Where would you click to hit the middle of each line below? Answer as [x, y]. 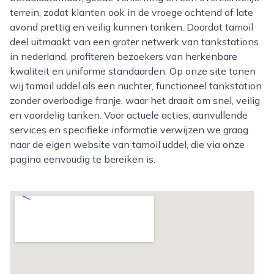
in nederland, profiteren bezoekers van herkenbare [124, 56]
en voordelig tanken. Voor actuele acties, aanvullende [129, 115]
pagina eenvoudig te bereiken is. [83, 159]
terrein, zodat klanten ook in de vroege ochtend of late [131, 12]
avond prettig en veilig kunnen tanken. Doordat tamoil [131, 27]
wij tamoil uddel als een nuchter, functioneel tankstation [136, 86]
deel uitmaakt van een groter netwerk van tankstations [134, 42]
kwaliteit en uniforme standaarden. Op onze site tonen [133, 71]
